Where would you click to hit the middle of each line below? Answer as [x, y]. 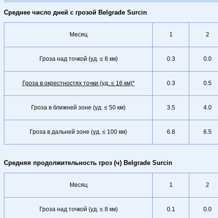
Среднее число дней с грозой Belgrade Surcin [75, 12]
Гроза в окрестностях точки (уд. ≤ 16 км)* [78, 83]
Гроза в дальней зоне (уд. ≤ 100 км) [78, 132]
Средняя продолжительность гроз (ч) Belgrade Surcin [88, 163]
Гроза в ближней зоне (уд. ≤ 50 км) [78, 108]
